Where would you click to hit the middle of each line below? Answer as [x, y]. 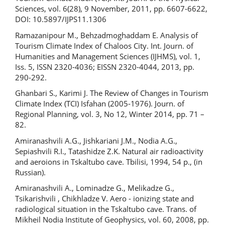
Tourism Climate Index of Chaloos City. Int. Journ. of [104, 45]
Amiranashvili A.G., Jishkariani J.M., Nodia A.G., [96, 140]
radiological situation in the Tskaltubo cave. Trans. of [106, 209]
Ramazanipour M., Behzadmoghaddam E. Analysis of [106, 35]
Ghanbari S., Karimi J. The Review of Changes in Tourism [112, 93]
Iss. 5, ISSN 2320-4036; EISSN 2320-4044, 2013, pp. [105, 67]
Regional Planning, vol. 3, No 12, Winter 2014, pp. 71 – [110, 114]
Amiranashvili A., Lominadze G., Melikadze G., [95, 188]
